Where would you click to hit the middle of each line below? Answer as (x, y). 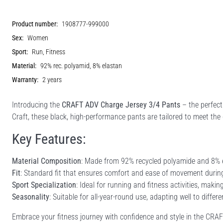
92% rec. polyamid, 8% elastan (81, 66)
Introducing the (37, 105)
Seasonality (31, 197)
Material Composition (47, 161)
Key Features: (49, 139)
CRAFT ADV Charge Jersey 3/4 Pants (121, 105)
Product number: (35, 24)
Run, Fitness (49, 52)
